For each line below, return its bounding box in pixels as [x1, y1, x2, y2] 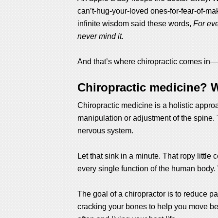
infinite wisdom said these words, [77, 19, 193, 28]
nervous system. [77, 127, 133, 135]
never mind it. [77, 32, 124, 40]
